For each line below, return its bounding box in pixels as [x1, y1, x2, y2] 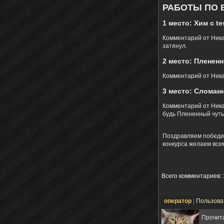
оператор [164, 197, 191, 205]
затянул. [162, 42, 187, 50]
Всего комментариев [161, 172, 220, 180]
